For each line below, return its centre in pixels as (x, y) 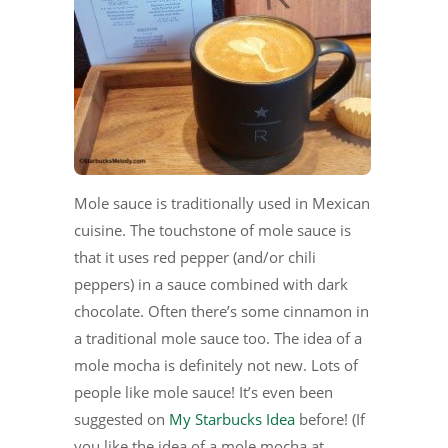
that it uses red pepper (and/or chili (195, 256)
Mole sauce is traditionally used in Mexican (222, 202)
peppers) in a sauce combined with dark (211, 283)
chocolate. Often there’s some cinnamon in (221, 310)
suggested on (121, 418)
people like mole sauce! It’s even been (203, 391)
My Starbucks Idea (232, 418)
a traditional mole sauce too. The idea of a (218, 337)
